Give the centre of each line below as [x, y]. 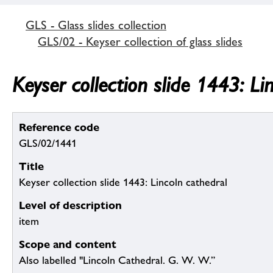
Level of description [70, 205]
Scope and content [68, 244]
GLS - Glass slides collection [96, 25]
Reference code [59, 127]
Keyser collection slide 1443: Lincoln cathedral [123, 183]
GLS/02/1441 [48, 144]
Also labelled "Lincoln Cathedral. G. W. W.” [117, 261]
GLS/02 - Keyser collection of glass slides [140, 41]
